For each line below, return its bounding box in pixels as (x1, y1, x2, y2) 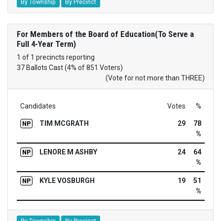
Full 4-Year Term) (16, 39, 76, 49)
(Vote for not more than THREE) (105, 74, 205, 82)
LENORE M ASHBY (39, 148, 97, 156)
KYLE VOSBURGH (39, 177, 95, 185)
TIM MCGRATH (39, 119, 89, 128)
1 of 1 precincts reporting (16, 53, 95, 62)
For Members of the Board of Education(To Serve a (16, 29, 194, 39)
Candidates (20, 102, 56, 110)
